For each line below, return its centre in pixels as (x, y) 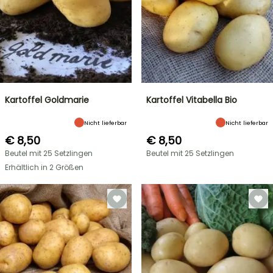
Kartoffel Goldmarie (47, 100)
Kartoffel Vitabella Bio (192, 100)
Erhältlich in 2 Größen (44, 167)
